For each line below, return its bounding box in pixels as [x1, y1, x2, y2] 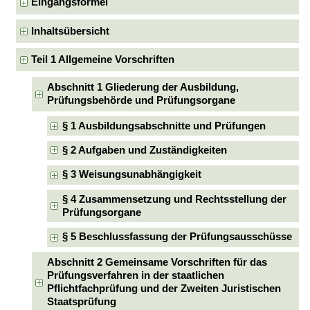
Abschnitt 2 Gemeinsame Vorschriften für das [46, 256, 267, 268]
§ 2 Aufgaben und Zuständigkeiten [62, 144, 228, 156]
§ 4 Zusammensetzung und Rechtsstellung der [62, 193, 287, 205]
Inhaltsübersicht [31, 25, 110, 37]
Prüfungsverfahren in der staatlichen [46, 269, 224, 281]
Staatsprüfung [46, 295, 116, 307]
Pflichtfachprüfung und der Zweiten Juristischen [46, 282, 281, 294]
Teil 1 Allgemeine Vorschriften [31, 53, 175, 65]
